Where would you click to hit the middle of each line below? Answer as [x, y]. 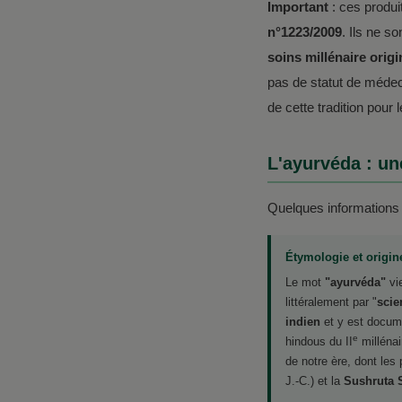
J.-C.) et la [315, 380]
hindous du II [319, 341]
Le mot [305, 282]
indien [303, 321]
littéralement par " [331, 301]
